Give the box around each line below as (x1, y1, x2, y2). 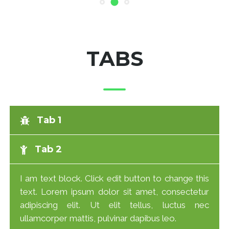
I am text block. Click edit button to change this (20, 173, 209, 184)
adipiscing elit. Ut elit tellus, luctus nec (20, 199, 209, 210)
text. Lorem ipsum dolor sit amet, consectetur (20, 186, 209, 197)
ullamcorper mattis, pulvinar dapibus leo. (20, 213, 176, 223)
